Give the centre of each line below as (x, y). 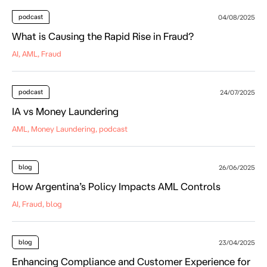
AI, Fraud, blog (37, 204)
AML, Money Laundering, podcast (70, 128)
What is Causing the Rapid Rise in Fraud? (103, 36)
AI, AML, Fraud (37, 53)
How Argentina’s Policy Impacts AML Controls (117, 186)
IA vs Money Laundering (65, 111)
